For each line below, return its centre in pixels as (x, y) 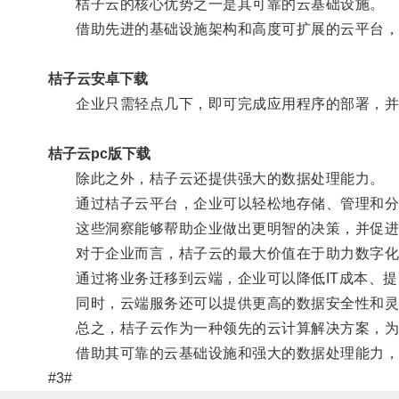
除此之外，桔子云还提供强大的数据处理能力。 (216, 178)
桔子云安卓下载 (98, 78)
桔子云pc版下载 (99, 153)
